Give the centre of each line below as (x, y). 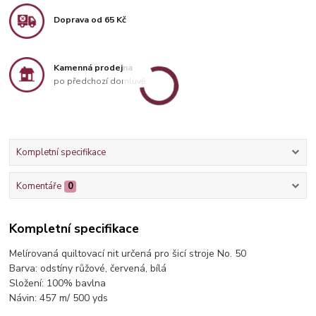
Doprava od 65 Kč (90, 19)
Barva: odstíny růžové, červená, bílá (88, 269)
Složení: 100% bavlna (58, 284)
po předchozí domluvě (100, 81)
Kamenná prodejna (93, 67)
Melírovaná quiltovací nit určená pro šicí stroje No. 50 (128, 254)
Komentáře (38, 186)
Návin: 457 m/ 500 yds (59, 298)
